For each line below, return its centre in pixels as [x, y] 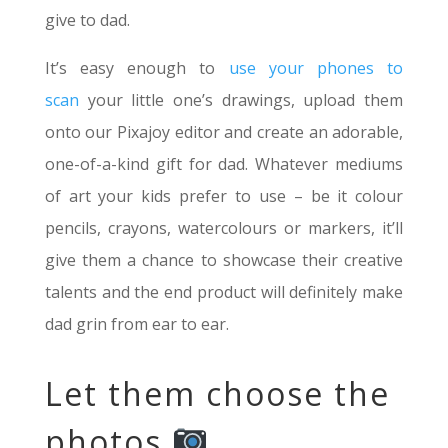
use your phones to [316, 67]
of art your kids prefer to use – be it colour [224, 195]
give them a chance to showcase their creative [224, 259]
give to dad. [89, 19]
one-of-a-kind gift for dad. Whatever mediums [224, 163]
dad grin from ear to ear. [136, 323]
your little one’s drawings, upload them [241, 99]
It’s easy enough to [136, 67]
